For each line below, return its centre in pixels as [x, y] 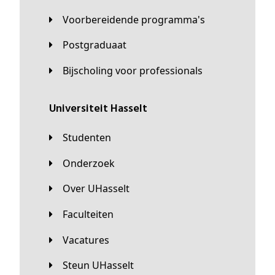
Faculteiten [91, 215]
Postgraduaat [98, 45]
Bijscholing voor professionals [136, 70]
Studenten [90, 138]
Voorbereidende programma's [137, 19]
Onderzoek [93, 163]
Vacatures [89, 240]
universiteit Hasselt [102, 109]
